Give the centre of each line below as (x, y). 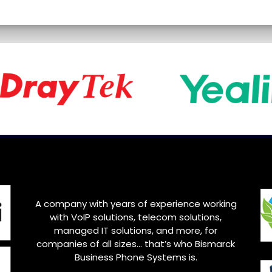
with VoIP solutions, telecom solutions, (136, 217)
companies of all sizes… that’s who (116, 244)
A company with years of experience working (136, 204)
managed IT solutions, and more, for (136, 231)
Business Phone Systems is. (136, 257)
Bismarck (215, 244)
